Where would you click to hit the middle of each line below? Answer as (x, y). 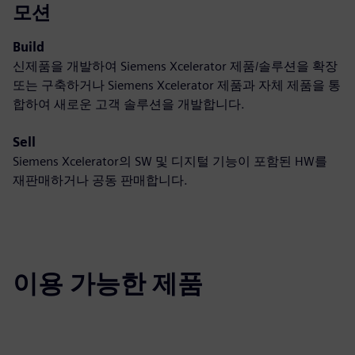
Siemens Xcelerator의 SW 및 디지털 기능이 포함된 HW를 (170, 161)
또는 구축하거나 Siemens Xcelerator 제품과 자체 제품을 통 (177, 85)
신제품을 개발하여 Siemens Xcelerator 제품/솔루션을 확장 (175, 66)
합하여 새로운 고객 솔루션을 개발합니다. (129, 104)
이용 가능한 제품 (108, 283)
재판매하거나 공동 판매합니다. (100, 180)
